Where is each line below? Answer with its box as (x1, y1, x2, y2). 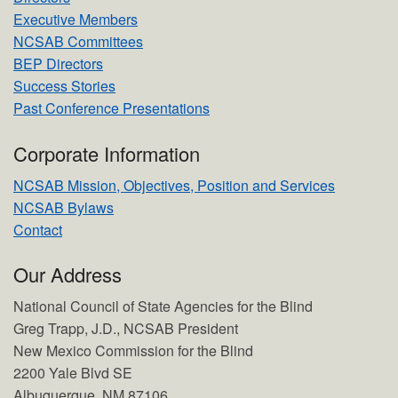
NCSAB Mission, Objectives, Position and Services (13, 174, 335, 195)
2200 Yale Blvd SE (13, 362, 132, 383)
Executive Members (13, 9, 138, 30)
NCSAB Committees (13, 31, 143, 52)
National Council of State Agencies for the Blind (13, 295, 313, 316)
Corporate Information (13, 139, 200, 167)
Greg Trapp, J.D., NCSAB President (13, 317, 238, 338)
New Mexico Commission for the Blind (13, 339, 253, 361)
